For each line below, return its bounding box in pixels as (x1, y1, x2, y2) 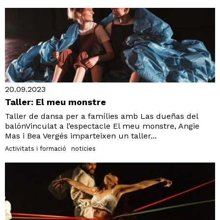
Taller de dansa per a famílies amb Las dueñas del (5, 111, 198, 121)
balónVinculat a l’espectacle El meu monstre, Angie (5, 121, 199, 131)
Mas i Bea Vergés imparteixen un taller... (5, 131, 157, 140)
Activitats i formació (5, 144, 66, 152)
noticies (71, 144, 96, 152)
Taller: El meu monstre (5, 96, 106, 107)
